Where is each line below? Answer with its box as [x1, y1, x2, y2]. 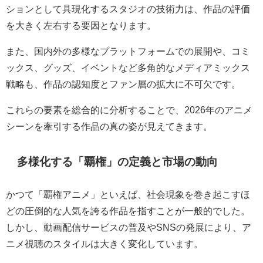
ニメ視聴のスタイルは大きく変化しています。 [6, 238, 203, 248]
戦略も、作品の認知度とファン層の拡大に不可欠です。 [6, 79, 241, 89]
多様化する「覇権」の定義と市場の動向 [17, 156, 218, 168]
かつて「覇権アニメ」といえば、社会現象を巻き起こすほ [6, 189, 250, 199]
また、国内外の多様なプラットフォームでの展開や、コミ [6, 46, 250, 56]
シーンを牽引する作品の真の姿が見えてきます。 [6, 121, 213, 131]
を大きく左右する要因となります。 [6, 20, 156, 30]
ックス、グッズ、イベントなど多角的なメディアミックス [6, 62, 250, 72]
